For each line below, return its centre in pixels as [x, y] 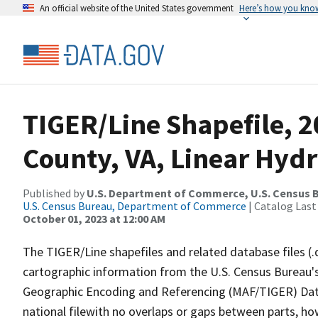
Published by [55, 193]
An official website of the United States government [137, 8]
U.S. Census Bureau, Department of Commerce [135, 206]
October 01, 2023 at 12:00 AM [94, 219]
